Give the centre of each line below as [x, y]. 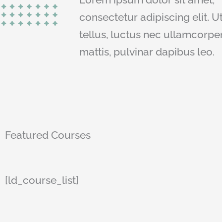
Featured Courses [48, 135]
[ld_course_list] [42, 180]
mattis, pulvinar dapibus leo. [147, 52]
